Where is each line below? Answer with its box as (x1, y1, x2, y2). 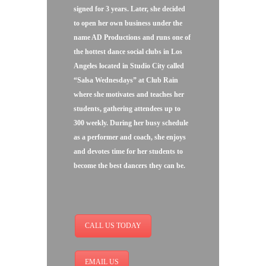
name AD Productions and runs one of (74, 33, 191, 42)
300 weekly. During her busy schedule (74, 119, 188, 127)
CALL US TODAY (85, 221, 142, 230)
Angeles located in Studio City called (74, 62, 184, 70)
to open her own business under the (74, 19, 182, 27)
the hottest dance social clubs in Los (74, 47, 182, 56)
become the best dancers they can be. (74, 161, 185, 170)
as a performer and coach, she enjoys (74, 133, 186, 141)
